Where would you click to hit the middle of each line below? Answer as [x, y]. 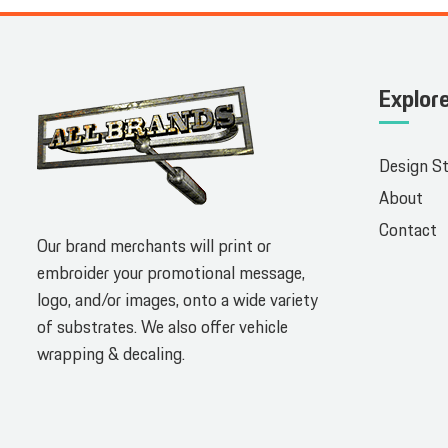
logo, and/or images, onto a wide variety [177, 300]
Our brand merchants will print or [154, 246]
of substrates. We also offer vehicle [162, 327]
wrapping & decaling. [111, 354]
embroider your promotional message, [171, 273]
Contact [408, 230]
